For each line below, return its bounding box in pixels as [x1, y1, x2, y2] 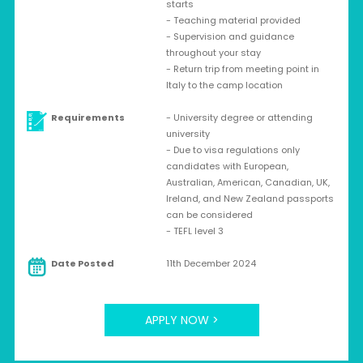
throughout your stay [165, 46, 261, 59]
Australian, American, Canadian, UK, [165, 176, 330, 189]
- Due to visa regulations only [165, 143, 300, 156]
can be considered [165, 208, 253, 221]
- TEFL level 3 [165, 224, 224, 237]
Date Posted [50, 257, 114, 270]
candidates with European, [165, 160, 288, 173]
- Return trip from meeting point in [165, 62, 319, 75]
